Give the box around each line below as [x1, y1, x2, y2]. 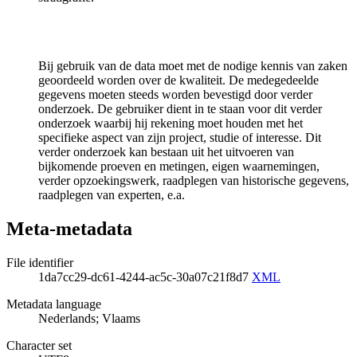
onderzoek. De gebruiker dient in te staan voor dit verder [38, 101, 322, 116]
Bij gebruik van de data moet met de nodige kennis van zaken [38, 58, 347, 73]
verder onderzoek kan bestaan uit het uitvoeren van [38, 144, 294, 159]
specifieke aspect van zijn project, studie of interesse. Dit [38, 130, 321, 144]
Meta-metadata [6, 218, 132, 239]
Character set [6, 338, 72, 352]
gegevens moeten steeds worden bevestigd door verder [38, 87, 312, 101]
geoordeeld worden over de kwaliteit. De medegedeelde [38, 73, 319, 87]
